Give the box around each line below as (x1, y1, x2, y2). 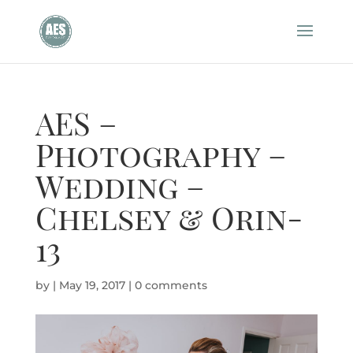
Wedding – (35, 165, 204, 206)
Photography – (35, 133, 286, 175)
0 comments (134, 278, 207, 292)
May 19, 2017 (58, 278, 125, 292)
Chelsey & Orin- (35, 196, 303, 238)
